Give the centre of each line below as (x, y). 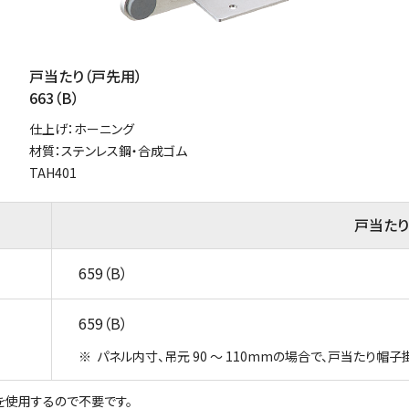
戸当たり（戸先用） (86, 75)
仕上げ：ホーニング (82, 128)
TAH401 (53, 172)
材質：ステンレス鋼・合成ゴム (108, 150)
